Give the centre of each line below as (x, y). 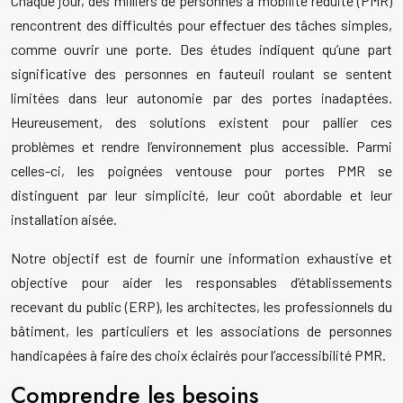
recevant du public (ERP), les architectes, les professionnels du (201, 307)
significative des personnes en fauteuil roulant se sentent (201, 74)
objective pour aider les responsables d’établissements (201, 282)
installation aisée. (64, 219)
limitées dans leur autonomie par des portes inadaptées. (201, 98)
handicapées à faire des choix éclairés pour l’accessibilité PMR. (198, 355)
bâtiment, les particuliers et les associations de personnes (201, 331)
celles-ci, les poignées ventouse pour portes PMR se (201, 171)
